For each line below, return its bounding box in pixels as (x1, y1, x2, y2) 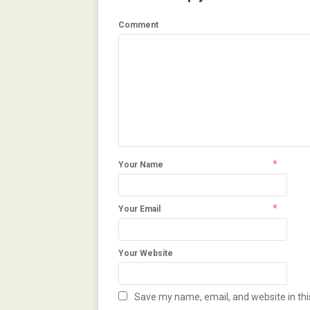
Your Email (118, 204, 161, 214)
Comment (118, 20, 158, 30)
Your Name (118, 160, 163, 170)
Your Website (118, 248, 173, 258)
